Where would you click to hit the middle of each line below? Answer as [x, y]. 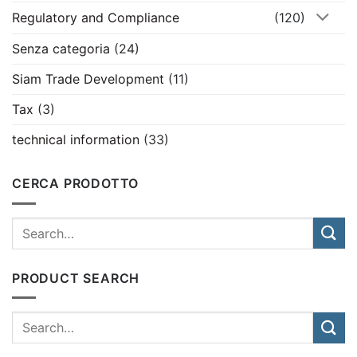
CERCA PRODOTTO [76, 184]
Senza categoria [61, 49]
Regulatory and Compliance [96, 18]
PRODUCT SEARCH [76, 278]
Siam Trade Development [88, 79]
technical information [76, 140]
